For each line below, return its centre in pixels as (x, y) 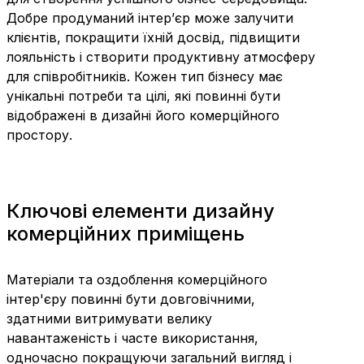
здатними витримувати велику (109, 318)
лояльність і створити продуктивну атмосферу (161, 57)
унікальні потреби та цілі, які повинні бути (143, 96)
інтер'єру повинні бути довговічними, (131, 299)
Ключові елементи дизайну (141, 210)
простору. (39, 135)
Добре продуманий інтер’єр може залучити (150, 18)
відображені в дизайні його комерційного (143, 116)
